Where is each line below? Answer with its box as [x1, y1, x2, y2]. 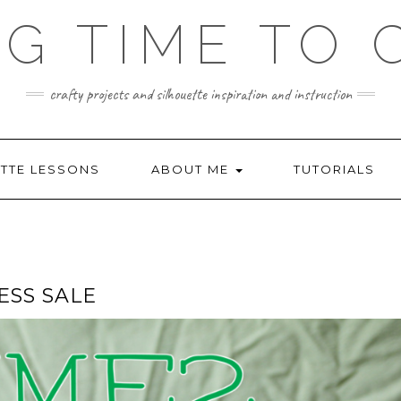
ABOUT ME [151, 162, 234, 176]
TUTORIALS [294, 162, 375, 176]
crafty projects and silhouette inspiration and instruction [49, 84, 352, 104]
